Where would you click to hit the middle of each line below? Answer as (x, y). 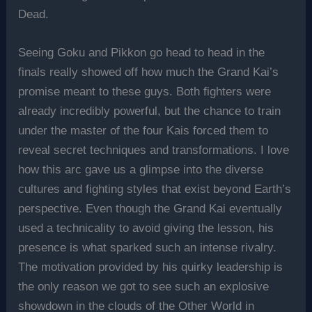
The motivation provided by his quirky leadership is (151, 267)
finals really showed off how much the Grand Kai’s (149, 72)
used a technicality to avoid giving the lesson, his (146, 228)
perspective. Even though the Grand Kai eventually (150, 209)
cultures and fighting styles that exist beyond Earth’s (155, 189)
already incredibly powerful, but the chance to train (150, 111)
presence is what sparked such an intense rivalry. (148, 248)
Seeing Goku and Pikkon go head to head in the (142, 53)
